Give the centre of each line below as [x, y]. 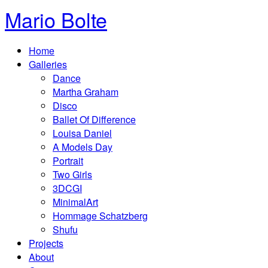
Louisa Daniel [82, 133]
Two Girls [72, 174]
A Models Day [83, 147]
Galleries [48, 64]
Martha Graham [86, 92]
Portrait [68, 161]
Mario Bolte [56, 19]
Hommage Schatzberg [100, 216]
